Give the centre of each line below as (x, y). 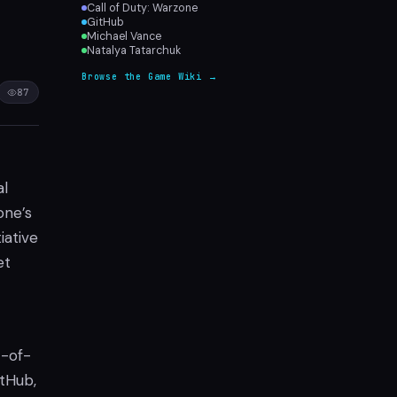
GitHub (105, 22)
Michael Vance (124, 36)
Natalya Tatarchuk (134, 51)
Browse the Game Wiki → (150, 77)
